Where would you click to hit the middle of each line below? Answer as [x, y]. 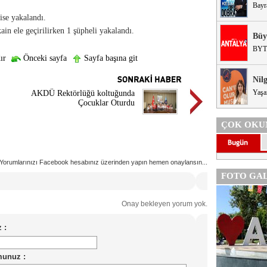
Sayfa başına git [109, 58]
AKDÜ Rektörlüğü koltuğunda [83, 93]
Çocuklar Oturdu [106, 103]
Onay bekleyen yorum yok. [161, 204]
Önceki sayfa [44, 58]
